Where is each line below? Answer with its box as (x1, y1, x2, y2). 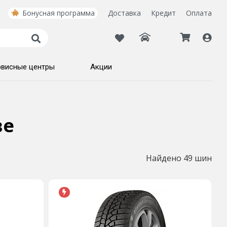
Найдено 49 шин (145, 153, 212, 164)
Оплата (186, 8, 212, 18)
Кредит (151, 8, 176, 18)
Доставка (108, 8, 141, 18)
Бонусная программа (22, 8, 95, 18)
